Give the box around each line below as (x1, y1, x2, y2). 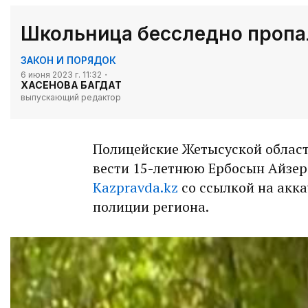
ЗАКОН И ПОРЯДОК (21, 54, 116, 67)
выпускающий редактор (21, 92, 121, 103)
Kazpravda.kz (93, 178, 178, 197)
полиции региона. (93, 197, 209, 217)
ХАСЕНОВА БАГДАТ (21, 79, 122, 91)
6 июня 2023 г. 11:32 (21, 69, 102, 80)
